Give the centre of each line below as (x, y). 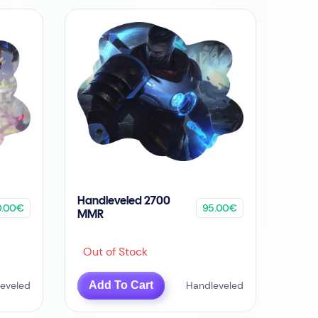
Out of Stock (113, 252)
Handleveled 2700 (124, 202)
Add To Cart (121, 285)
